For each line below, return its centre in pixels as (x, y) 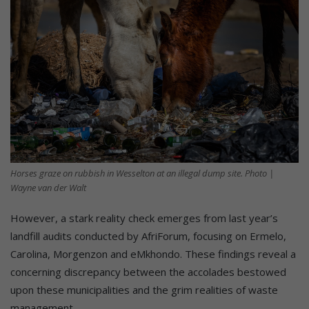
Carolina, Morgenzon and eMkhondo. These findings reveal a (153, 254)
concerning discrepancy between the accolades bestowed (148, 272)
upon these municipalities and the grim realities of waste (144, 290)
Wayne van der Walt (48, 188)
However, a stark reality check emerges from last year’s (144, 218)
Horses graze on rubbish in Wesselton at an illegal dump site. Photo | (142, 173)
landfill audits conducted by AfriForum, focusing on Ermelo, (148, 236)
